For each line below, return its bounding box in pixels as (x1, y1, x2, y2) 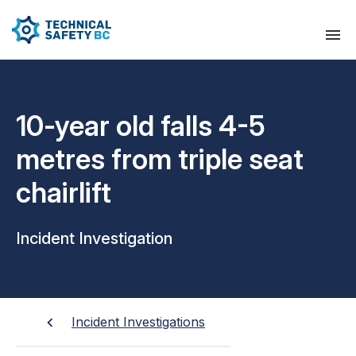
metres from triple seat (16, 141, 304, 176)
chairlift (16, 175, 111, 209)
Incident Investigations (72, 314, 205, 330)
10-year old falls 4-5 (16, 108, 266, 142)
